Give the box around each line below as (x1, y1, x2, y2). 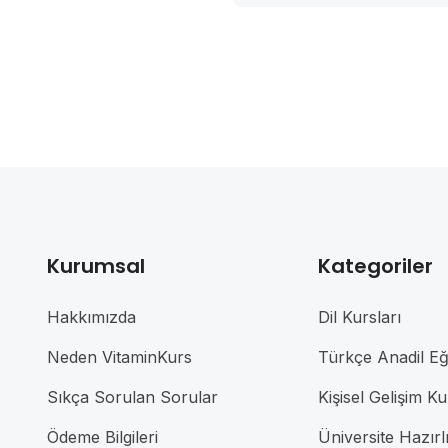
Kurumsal (47, 252, 146, 281)
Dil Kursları (317, 307, 401, 328)
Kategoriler (317, 252, 433, 281)
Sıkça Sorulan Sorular (47, 387, 219, 408)
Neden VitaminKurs (47, 347, 193, 368)
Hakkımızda (47, 307, 137, 328)
